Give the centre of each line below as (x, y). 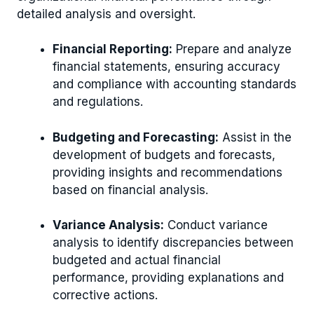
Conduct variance (216, 225)
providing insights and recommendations (168, 172)
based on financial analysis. (130, 190)
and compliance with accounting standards (175, 84)
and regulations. (98, 102)
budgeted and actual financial (137, 260)
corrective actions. (105, 295)
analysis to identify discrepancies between (173, 243)
